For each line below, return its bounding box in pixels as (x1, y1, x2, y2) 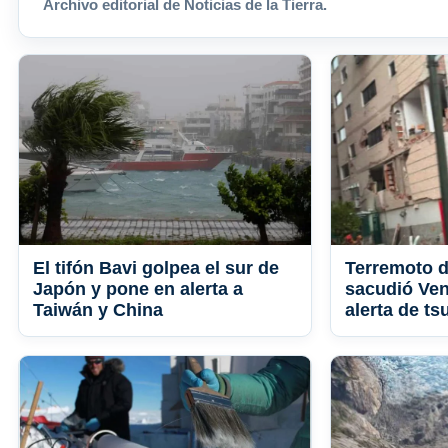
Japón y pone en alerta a (33, 279, 243, 300)
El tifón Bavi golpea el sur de (33, 258, 279, 279)
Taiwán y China (33, 300, 163, 321)
